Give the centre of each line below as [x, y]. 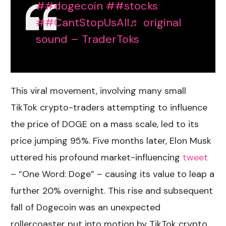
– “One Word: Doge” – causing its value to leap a [113, 174]
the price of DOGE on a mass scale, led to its [105, 124]
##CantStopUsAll [83, 22]
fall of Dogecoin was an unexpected [86, 207]
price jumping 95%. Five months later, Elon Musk [111, 140]
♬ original [155, 22]
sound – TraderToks [88, 39]
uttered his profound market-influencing [96, 157]
